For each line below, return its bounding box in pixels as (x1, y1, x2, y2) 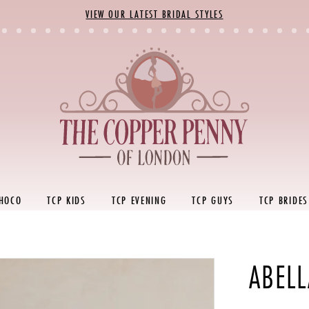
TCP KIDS (47, 192, 86, 208)
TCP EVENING (111, 192, 167, 208)
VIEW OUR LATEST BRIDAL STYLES (86, 7, 223, 21)
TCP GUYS (192, 192, 234, 208)
